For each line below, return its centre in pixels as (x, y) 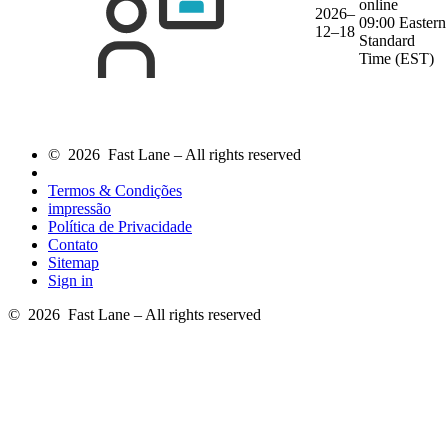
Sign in (70, 281)
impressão (79, 209)
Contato (73, 245)
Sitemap (73, 263)
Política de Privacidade (120, 227)
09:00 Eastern (402, 23)
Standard (387, 41)
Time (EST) (396, 59)
